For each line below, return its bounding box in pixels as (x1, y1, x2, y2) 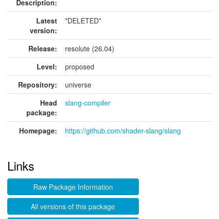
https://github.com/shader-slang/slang (65, 126, 181, 135)
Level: (37, 62, 57, 71)
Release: (28, 44, 57, 53)
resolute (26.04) (65, 44, 114, 53)
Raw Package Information (33, 182, 113, 192)
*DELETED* (65, 16, 101, 25)
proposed (65, 62, 94, 71)
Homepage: (19, 126, 57, 135)
